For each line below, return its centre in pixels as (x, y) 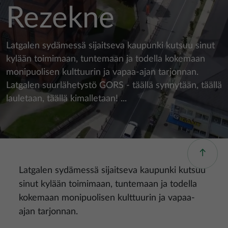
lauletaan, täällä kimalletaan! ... (66, 99)
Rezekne (60, 18)
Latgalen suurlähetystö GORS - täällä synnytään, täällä (114, 85)
